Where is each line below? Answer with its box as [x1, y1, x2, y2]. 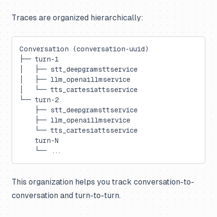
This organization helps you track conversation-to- [12, 177, 194, 186]
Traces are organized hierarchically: [12, 13, 143, 22]
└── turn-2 [19, 96, 59, 104]
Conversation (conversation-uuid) [19, 45, 149, 53]
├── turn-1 [19, 55, 59, 63]
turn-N [19, 137, 59, 144]
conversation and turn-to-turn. [12, 191, 121, 200]
